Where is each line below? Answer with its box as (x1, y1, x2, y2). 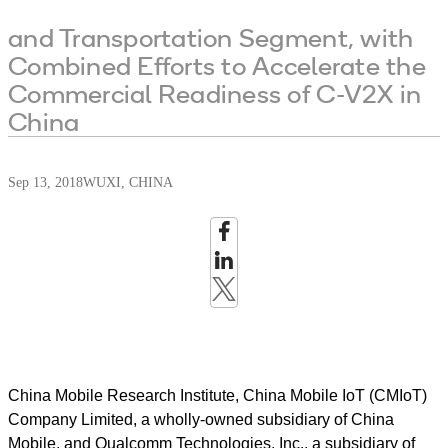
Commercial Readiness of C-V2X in (8, 77, 422, 110)
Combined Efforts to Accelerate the (8, 49, 426, 82)
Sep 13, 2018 (8, 175, 83, 190)
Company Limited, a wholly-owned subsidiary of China (8, 411, 394, 428)
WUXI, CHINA (83, 175, 173, 190)
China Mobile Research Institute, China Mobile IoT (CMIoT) (8, 387, 427, 404)
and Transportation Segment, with (8, 21, 414, 54)
